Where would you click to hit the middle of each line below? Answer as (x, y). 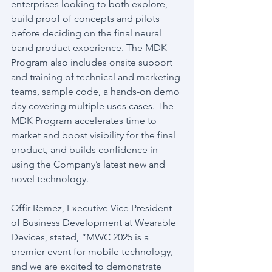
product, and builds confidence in (86, 150)
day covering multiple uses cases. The (93, 106)
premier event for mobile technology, (93, 252)
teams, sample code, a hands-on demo (97, 91)
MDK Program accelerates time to (85, 121)
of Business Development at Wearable (95, 223)
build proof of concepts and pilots (87, 19)
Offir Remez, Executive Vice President (93, 208)
